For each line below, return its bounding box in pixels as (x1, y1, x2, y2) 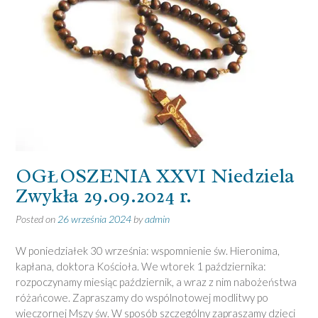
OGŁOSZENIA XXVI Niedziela (16, 163, 295, 189)
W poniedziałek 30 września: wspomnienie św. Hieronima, (16, 243, 280, 257)
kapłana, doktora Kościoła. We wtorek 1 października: (16, 259, 266, 273)
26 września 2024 (57, 213, 131, 226)
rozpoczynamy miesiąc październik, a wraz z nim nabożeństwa (16, 275, 297, 288)
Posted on (16, 213, 57, 226)
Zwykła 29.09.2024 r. (16, 183, 192, 209)
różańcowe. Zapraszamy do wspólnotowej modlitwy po (16, 290, 268, 304)
